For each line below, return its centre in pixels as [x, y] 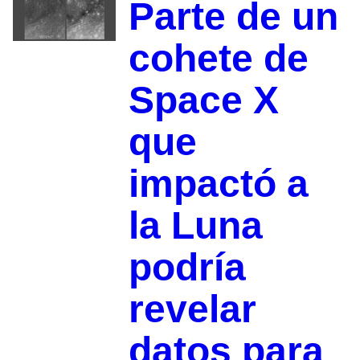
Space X [203, 100]
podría [187, 268]
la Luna [195, 226]
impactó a [218, 184]
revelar [192, 309]
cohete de [218, 59]
